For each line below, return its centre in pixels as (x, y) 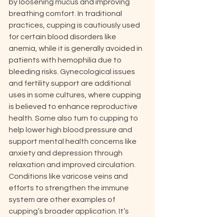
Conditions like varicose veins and (69, 176)
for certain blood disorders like (63, 37)
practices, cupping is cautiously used (75, 25)
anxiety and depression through (66, 153)
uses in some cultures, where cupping (76, 95)
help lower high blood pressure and (71, 130)
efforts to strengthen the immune (70, 188)
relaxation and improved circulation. (73, 165)
